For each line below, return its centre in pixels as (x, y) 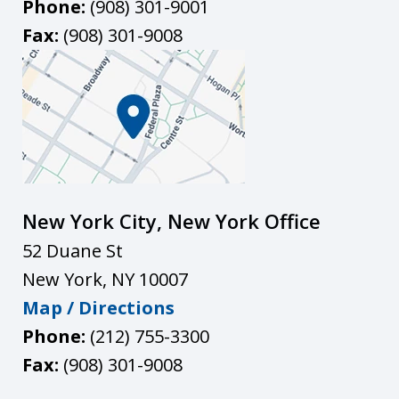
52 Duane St (73, 250)
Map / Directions (98, 307)
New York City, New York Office (171, 220)
